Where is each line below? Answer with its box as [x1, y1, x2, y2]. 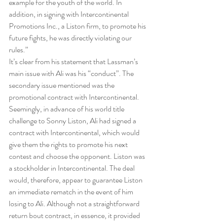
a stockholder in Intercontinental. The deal [9, 162, 136, 174]
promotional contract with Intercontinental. [9, 91, 141, 103]
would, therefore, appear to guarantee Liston [9, 174, 144, 186]
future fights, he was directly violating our [9, 32, 133, 44]
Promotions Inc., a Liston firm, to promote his [9, 20, 147, 32]
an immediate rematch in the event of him [9, 186, 135, 198]
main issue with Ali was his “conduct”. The [9, 68, 135, 79]
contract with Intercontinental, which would [9, 127, 141, 139]
